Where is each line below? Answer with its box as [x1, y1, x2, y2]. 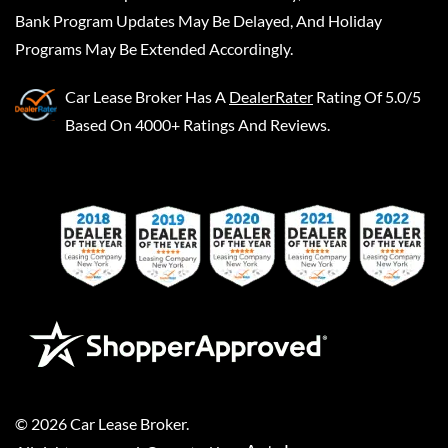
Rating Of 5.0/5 [316, 87, 421, 107]
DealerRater [229, 87, 313, 107]
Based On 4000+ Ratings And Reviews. [65, 115, 330, 135]
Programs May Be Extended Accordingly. [15, 39, 293, 59]
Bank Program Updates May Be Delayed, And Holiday [15, 11, 382, 31]
